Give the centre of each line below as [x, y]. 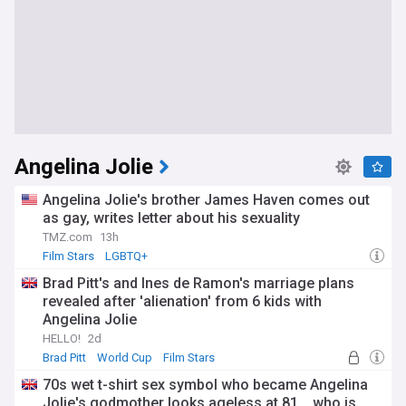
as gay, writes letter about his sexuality [171, 218]
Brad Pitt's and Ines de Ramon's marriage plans [198, 283]
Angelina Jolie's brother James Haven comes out [206, 200]
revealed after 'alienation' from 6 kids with [182, 301]
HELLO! [62, 338]
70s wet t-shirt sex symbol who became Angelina [205, 385]
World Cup [125, 358]
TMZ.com [68, 237]
